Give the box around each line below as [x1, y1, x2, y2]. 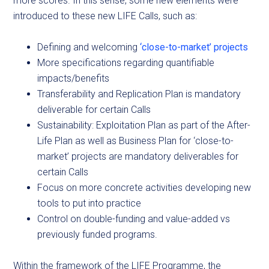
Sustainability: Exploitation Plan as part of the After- [37, 119, 251, 131]
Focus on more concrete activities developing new [37, 182, 252, 193]
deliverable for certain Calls [37, 104, 151, 115]
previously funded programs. [37, 229, 158, 240]
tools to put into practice [37, 198, 142, 209]
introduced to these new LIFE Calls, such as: [13, 10, 198, 22]
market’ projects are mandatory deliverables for [37, 151, 239, 162]
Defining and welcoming [37, 41, 141, 53]
